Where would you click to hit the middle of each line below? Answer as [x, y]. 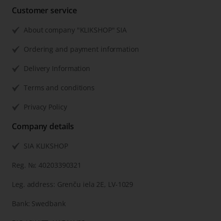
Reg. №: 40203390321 [47, 165]
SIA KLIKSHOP [46, 146]
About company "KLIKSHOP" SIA [75, 30]
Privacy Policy [45, 107]
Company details [43, 127]
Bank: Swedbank [39, 204]
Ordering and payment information [81, 49]
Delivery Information [57, 69]
